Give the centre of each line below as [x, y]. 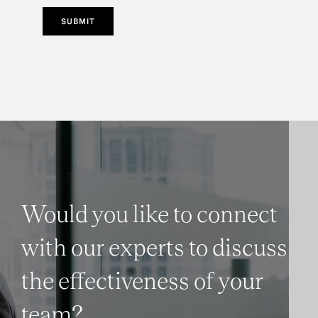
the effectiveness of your [142, 282]
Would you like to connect [149, 215]
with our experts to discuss [154, 249]
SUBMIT [78, 22]
